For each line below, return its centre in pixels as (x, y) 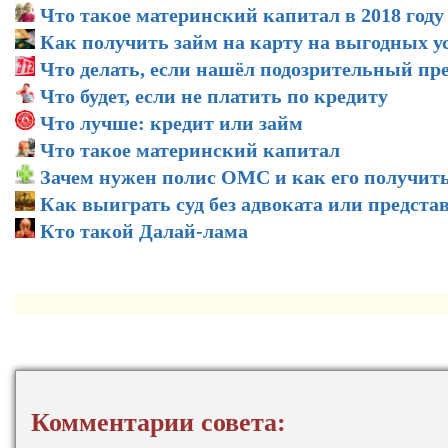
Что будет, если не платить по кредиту (214, 95)
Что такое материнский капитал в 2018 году (242, 14)
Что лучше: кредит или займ (171, 122)
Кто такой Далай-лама (144, 230)
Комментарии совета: (158, 422)
